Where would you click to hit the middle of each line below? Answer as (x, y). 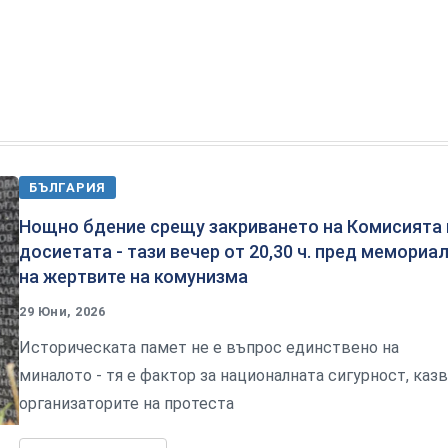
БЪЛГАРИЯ (68, 187)
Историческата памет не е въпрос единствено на (209, 347)
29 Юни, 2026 (62, 311)
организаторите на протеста (126, 403)
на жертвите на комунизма (133, 276)
